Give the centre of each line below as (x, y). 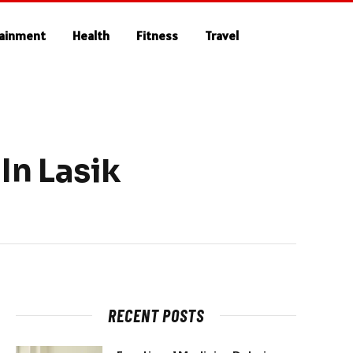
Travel (222, 35)
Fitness (158, 35)
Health (91, 35)
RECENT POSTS (156, 315)
